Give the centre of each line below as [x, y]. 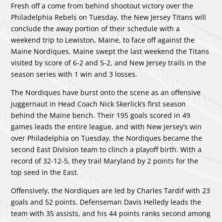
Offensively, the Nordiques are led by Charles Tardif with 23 [111, 190]
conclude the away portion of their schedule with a [96, 28]
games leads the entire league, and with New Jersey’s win [107, 126]
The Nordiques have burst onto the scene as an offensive [106, 92]
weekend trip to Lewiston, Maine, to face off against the [103, 40]
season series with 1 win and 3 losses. [75, 74]
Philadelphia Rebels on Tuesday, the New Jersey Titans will [109, 17]
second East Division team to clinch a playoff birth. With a [107, 149]
